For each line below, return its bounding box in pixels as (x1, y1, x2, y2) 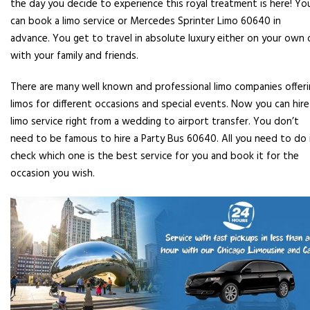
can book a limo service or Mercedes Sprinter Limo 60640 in (10, 12, 281, 30)
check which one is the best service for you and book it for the (10, 147, 299, 165)
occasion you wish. (10, 165, 95, 182)
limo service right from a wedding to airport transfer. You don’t (10, 113, 299, 130)
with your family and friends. (10, 47, 138, 64)
